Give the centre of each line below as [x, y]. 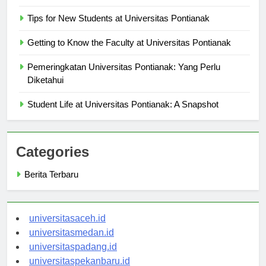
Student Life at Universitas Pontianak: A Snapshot [123, 115]
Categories [53, 163]
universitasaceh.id [67, 229]
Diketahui [45, 91]
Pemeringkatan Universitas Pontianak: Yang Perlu [124, 78]
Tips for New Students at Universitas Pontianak [118, 29]
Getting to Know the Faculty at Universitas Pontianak [129, 53]
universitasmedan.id [72, 243]
